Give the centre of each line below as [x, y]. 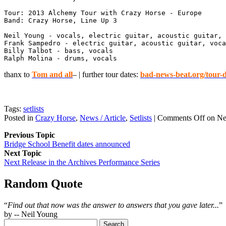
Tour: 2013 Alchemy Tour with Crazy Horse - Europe [103, 13]
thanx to [18, 74]
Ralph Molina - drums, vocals [61, 58]
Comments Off [181, 118]
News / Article [103, 118]
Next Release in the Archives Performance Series [82, 162]
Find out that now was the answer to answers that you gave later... [113, 205]
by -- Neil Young [31, 214]
